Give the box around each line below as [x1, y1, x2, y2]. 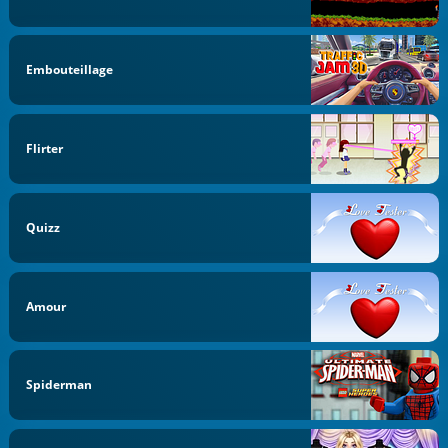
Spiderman [26, 376, 93, 394]
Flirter [26, 140, 64, 157]
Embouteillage [26, 61, 114, 79]
